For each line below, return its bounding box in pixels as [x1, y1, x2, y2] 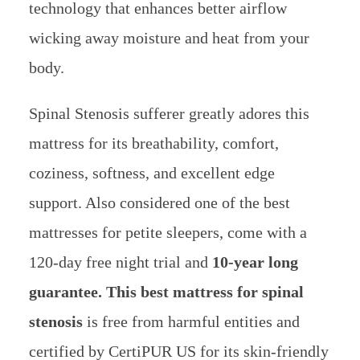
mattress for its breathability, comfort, [28, 133, 279, 152]
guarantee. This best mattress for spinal [28, 282, 304, 301]
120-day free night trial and [28, 252, 212, 271]
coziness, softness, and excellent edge [28, 163, 275, 182]
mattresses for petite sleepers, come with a [28, 223, 307, 241]
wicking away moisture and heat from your [28, 28, 309, 47]
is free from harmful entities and [86, 312, 300, 330]
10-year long [211, 252, 298, 271]
